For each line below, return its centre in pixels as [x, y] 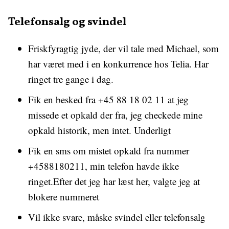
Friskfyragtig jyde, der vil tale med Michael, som [123, 48]
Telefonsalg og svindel [67, 22]
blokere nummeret [64, 197]
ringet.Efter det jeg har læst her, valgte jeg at [114, 181]
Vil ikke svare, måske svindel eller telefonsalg [117, 217]
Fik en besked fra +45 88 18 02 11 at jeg [108, 99]
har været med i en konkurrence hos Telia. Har [118, 64]
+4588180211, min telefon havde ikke [104, 166]
